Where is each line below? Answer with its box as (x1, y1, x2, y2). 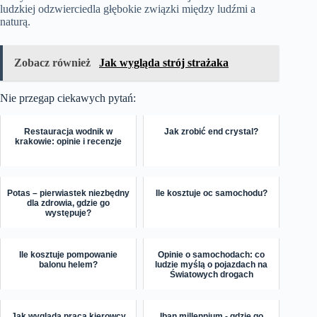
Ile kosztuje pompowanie (19, 249, 118, 260)
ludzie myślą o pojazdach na (155, 259, 268, 270)
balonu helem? (39, 259, 98, 270)
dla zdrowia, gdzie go (27, 197, 110, 208)
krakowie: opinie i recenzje (15, 136, 122, 146)
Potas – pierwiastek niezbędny (7, 188, 130, 198)
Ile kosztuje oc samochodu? (155, 188, 267, 198)
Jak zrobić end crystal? (164, 126, 259, 137)
